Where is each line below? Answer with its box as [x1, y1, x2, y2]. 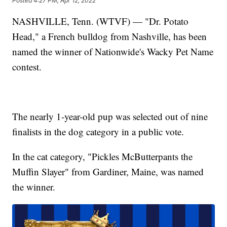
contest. [12, 60, 42, 73]
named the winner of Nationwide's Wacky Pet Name [12, 45, 214, 58]
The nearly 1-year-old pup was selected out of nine [12, 110, 208, 123]
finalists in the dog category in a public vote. [12, 125, 184, 138]
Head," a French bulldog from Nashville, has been [12, 30, 207, 43]
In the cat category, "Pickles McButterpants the [12, 150, 193, 163]
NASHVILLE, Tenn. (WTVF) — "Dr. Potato [12, 15, 189, 28]
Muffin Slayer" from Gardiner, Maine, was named [12, 165, 204, 178]
